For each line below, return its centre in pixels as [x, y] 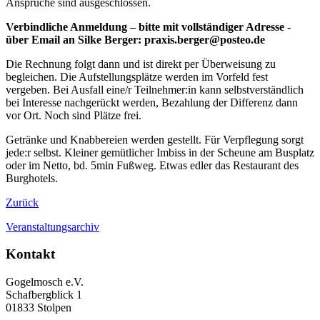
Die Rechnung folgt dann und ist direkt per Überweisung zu [141, 64]
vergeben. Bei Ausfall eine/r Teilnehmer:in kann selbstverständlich [155, 89]
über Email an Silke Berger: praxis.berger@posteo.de [135, 39]
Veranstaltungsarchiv [52, 226]
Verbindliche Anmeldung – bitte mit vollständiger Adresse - [148, 26]
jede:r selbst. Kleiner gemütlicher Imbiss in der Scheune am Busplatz [160, 152]
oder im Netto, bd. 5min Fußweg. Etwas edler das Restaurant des [152, 165]
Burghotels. [32, 178]
